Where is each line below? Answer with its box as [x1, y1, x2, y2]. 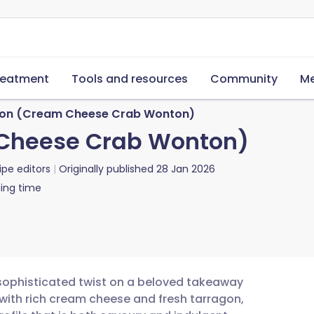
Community [210, 71, 278, 87]
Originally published [59, 162, 153, 176]
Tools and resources [71, 71, 188, 87]
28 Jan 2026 [156, 162, 215, 176]
